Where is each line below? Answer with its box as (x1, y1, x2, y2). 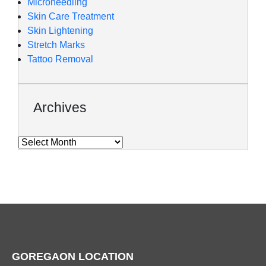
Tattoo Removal (27, 54, 93, 64)
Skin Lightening (27, 26, 93, 36)
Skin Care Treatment (27, 11, 114, 21)
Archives (33, 100, 87, 115)
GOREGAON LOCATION (12, 251, 134, 262)
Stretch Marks (27, 40, 85, 50)
